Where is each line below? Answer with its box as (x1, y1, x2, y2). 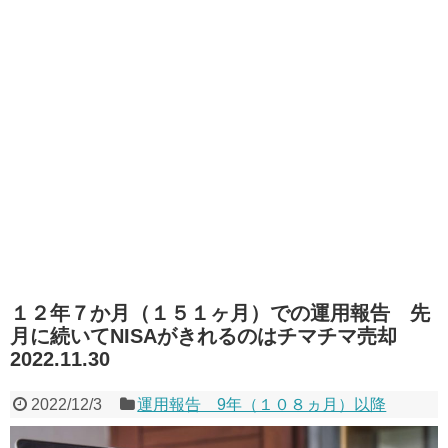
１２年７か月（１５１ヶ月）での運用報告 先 (10, 302, 430, 324)
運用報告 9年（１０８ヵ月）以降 (137, 396, 387, 413)
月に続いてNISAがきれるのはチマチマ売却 (10, 325, 417, 347)
